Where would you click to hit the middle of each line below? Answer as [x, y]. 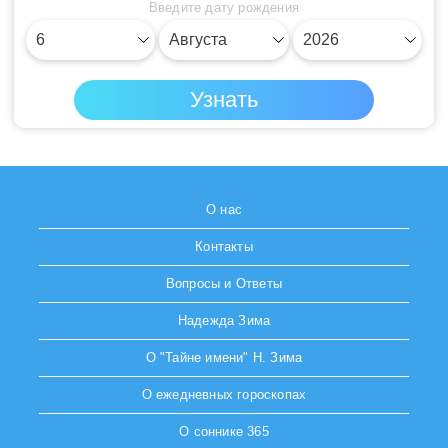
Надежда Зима [224, 321]
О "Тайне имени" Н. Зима [224, 358]
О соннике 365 [224, 432]
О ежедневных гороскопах [224, 395]
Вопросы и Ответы [224, 284]
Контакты [224, 247]
